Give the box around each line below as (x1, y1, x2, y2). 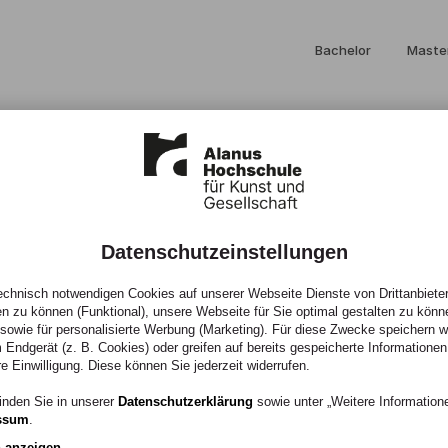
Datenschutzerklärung (118, 394, 253, 409)
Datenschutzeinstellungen (100, 241, 348, 263)
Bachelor (315, 42, 371, 58)
